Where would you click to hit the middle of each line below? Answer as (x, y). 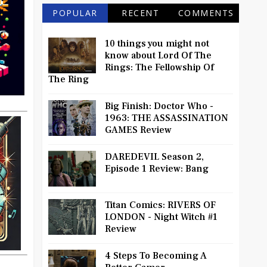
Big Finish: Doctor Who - (159, 106)
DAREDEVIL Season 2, (154, 157)
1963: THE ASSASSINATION (167, 118)
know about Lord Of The (158, 56)
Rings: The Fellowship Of (159, 68)
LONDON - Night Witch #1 (161, 217)
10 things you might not (157, 44)
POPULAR (75, 13)
